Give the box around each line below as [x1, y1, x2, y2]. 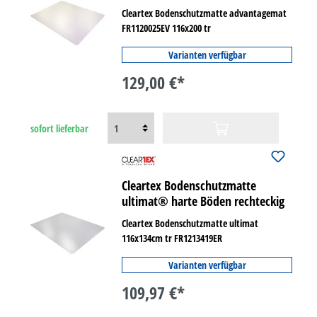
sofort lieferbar [30, 121, 88, 135]
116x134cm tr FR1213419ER [122, 231, 223, 245]
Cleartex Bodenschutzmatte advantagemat [122, 6, 287, 20]
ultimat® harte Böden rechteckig [122, 192, 285, 209]
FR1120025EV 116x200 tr [122, 21, 212, 35]
